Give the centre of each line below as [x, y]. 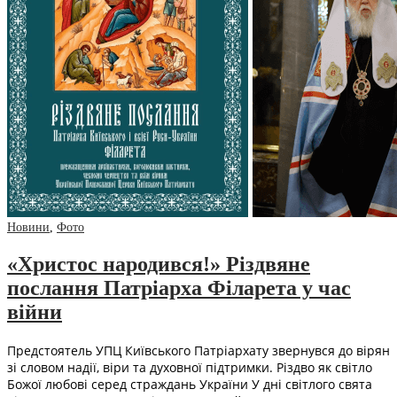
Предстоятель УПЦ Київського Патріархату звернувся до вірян [198, 350]
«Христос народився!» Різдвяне [159, 265]
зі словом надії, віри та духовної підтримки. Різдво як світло [190, 367]
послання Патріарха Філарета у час [179, 288]
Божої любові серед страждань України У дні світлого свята [190, 384]
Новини [28, 228]
